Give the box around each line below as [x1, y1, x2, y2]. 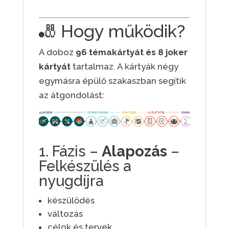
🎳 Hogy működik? [38, 21, 185, 42]
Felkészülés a [38, 157, 131, 175]
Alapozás [101, 143, 167, 161]
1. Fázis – [38, 143, 102, 161]
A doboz [38, 47, 76, 58]
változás [47, 209, 83, 219]
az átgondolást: [38, 90, 104, 101]
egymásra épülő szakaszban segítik [38, 76, 186, 86]
